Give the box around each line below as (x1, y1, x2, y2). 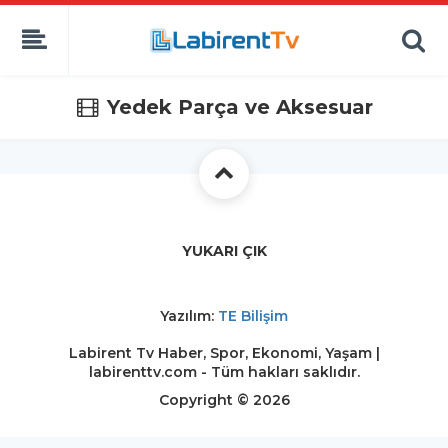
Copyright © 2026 (158, 391, 290, 409)
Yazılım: (160, 307, 218, 325)
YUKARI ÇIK (181, 242, 267, 260)
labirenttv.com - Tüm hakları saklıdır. (88, 363, 360, 381)
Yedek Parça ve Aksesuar (106, 95, 373, 119)
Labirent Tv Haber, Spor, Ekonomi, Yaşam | (68, 344, 380, 362)
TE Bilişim (218, 307, 288, 325)
